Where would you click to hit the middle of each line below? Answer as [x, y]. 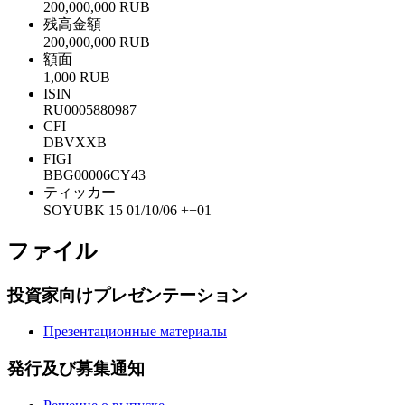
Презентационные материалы [135, 332]
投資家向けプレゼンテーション [127, 295]
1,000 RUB [77, 77]
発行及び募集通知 [76, 368]
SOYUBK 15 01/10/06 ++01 [127, 210]
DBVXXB [75, 142]
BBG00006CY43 [94, 174]
